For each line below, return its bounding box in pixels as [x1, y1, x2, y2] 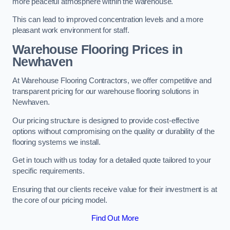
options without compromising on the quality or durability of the [12, 127, 215, 136]
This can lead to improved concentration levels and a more [12, 15, 203, 24]
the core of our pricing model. [12, 196, 107, 204]
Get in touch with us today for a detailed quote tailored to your [12, 156, 211, 165]
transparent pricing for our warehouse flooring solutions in [12, 87, 199, 96]
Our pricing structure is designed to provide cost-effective [12, 116, 199, 125]
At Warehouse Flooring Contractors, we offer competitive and [12, 76, 212, 85]
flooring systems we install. [12, 138, 101, 146]
